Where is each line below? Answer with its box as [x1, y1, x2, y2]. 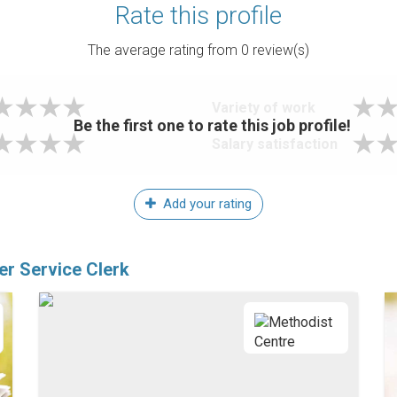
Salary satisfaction [212, 136, 338, 152]
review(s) [249, 42, 309, 58]
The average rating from [88, 42, 241, 58]
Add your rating [160, 196, 252, 212]
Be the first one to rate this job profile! [73, 115, 351, 135]
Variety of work [212, 99, 315, 116]
